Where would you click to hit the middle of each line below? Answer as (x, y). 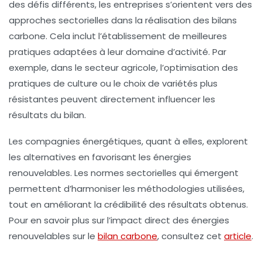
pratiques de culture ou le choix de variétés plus (113, 84)
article (238, 236)
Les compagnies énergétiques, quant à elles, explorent (128, 142)
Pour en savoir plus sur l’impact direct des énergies (119, 220)
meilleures (205, 36)
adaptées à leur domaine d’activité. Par (139, 52)
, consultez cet (191, 236)
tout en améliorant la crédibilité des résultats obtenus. (128, 205)
